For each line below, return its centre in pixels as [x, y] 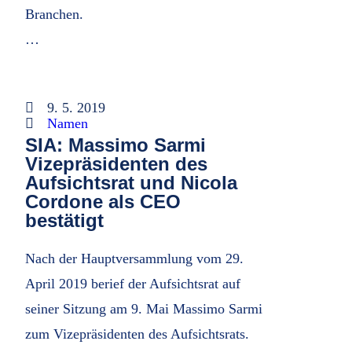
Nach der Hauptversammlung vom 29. [135, 258]
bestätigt [65, 220]
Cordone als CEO [103, 202]
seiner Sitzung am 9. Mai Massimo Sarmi [144, 309]
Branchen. [55, 14]
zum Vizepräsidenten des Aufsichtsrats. [137, 334]
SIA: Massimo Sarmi [116, 145]
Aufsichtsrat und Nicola [132, 183]
